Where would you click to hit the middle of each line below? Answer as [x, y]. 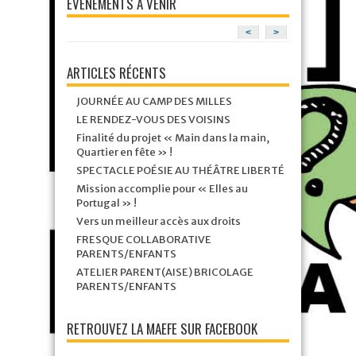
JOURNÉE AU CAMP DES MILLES [154, 102]
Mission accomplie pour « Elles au [162, 189]
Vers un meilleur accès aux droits [159, 222]
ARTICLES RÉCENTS [116, 73]
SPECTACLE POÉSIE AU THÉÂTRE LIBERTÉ [180, 171]
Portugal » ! [106, 203]
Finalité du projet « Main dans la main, [173, 138]
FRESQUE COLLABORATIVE [144, 240]
